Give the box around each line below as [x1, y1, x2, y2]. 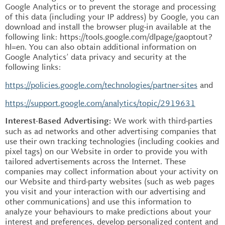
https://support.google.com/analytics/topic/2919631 [5, 98, 195, 108]
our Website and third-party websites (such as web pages [5, 176, 214, 187]
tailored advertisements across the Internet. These [5, 156, 186, 167]
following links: [5, 62, 61, 72]
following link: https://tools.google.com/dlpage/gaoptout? [5, 32, 212, 42]
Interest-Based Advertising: [5, 117, 114, 126]
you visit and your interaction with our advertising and [5, 186, 205, 197]
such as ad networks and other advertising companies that [5, 126, 216, 137]
